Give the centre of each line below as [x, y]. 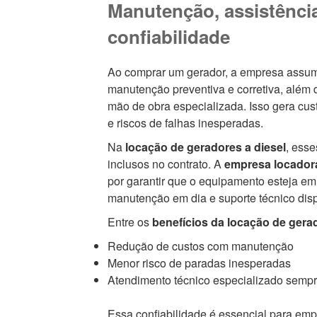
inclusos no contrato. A [166, 163]
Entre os [129, 221]
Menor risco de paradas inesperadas [199, 263]
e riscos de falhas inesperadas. [185, 122]
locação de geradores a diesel [204, 146]
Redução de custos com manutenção [200, 246]
